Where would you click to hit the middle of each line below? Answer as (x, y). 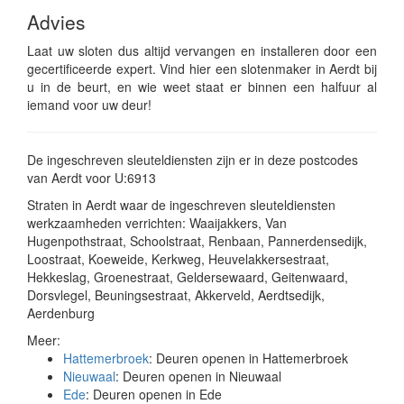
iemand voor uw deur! (89, 105)
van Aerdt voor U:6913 (92, 178)
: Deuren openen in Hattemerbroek (248, 358)
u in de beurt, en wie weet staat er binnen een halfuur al (202, 87)
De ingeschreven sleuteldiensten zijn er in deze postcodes (193, 160)
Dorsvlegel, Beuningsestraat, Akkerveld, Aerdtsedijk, (176, 295)
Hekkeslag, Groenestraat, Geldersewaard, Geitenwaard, (188, 277)
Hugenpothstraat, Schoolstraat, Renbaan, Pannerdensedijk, (197, 241)
